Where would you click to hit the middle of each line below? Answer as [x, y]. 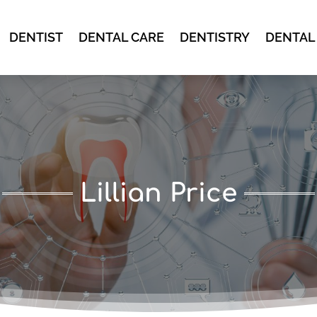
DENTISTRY [214, 37]
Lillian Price [158, 194]
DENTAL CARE [121, 37]
